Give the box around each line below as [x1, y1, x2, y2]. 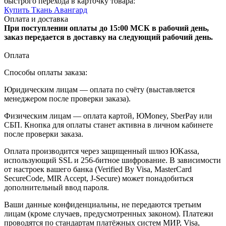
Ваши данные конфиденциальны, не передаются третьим [4, 200, 201, 209]
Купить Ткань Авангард [4, 6, 87, 15]
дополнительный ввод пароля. [4, 183, 109, 192]
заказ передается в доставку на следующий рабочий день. [4, 33, 213, 42]
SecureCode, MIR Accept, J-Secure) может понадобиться [4, 174, 193, 183]
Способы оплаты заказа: [4, 68, 87, 77]
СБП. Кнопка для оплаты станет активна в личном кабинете [4, 121, 213, 130]
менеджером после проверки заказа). [4, 94, 131, 103]
